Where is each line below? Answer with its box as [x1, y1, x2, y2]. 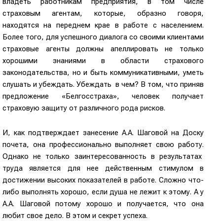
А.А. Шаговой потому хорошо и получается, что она [2, 199, 204, 208]
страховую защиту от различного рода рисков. [2, 103, 165, 112]
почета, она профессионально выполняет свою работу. [2, 140, 204, 149]
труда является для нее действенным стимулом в [2, 163, 204, 173]
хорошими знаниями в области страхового [2, 56, 204, 65]
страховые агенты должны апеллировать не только [2, 44, 204, 53]
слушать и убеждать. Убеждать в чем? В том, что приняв [2, 79, 204, 89]
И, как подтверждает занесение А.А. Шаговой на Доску [2, 128, 204, 137]
